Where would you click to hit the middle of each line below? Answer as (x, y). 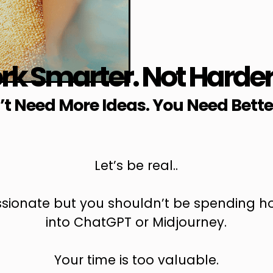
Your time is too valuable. (136, 260)
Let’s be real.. (136, 166)
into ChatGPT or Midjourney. (136, 222)
